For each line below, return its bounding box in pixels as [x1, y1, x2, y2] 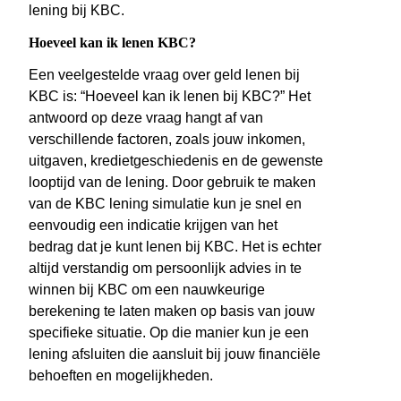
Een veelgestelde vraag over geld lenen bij [29, 67, 300, 83]
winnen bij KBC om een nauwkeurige [29, 282, 265, 298]
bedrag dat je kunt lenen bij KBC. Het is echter [29, 239, 321, 255]
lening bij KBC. [29, 3, 124, 19]
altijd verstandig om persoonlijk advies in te [29, 260, 302, 277]
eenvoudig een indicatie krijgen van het [29, 218, 277, 234]
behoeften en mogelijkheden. [29, 368, 213, 384]
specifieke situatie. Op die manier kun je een [29, 325, 309, 341]
